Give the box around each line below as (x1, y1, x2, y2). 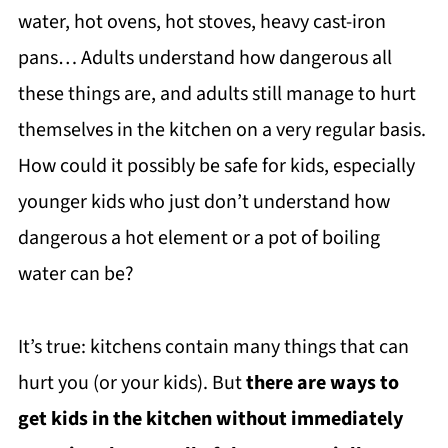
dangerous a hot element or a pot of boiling (17, 224, 380, 253)
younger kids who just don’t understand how (17, 188, 390, 217)
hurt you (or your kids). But (17, 369, 246, 398)
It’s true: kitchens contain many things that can (17, 333, 409, 362)
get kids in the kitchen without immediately (17, 405, 403, 434)
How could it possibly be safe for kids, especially (17, 152, 415, 181)
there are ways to (245, 369, 399, 398)
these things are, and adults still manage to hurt (17, 80, 416, 109)
